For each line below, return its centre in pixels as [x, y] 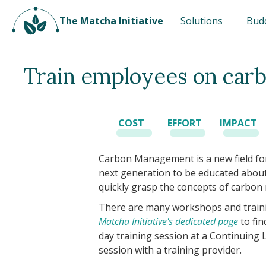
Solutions [202, 21]
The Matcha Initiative [111, 21]
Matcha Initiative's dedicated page [169, 221]
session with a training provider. [170, 250]
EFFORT [185, 123]
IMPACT [238, 123]
